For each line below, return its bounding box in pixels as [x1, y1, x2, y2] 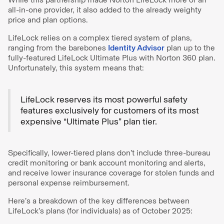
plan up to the [164, 43, 215, 52]
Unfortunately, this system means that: [8, 63, 144, 72]
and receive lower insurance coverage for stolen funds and [8, 168, 214, 177]
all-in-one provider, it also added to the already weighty [8, 5, 201, 14]
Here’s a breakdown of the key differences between [8, 196, 189, 205]
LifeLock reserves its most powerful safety [20, 94, 187, 105]
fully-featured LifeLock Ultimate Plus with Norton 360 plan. [8, 53, 215, 62]
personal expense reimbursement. [8, 178, 129, 187]
